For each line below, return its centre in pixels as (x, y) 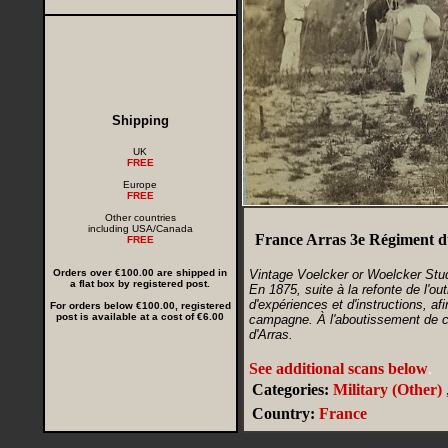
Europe (140, 184)
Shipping (140, 120)
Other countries (140, 217)
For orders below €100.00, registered (140, 305)
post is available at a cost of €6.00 (140, 316)
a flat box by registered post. (140, 283)
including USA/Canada (140, 228)
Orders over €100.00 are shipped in (140, 272)
